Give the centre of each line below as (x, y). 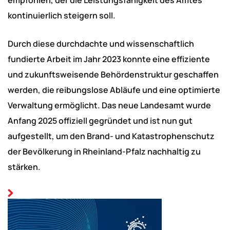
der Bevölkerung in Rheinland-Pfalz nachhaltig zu (104, 151)
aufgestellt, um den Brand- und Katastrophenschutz (111, 136)
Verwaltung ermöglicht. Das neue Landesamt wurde (109, 105)
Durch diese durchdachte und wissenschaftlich (101, 44)
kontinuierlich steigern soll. (62, 15)
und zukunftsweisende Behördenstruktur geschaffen (113, 74)
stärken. (24, 167)
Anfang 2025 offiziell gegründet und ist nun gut (100, 121)
